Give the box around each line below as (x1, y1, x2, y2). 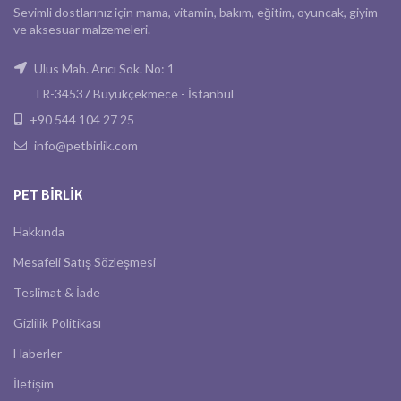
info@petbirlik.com (31, 138, 138, 154)
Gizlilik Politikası (13, 315, 101, 331)
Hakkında (13, 224, 64, 240)
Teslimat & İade (13, 285, 100, 301)
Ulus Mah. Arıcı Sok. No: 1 (31, 61, 175, 77)
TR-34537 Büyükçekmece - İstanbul (33, 86, 234, 102)
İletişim (13, 376, 54, 392)
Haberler (13, 346, 62, 362)
